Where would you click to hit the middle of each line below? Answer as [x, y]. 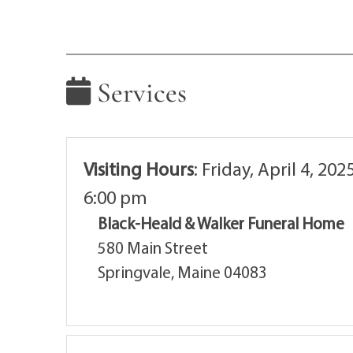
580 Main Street [153, 248]
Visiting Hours [139, 169]
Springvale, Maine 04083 [182, 272]
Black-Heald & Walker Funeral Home [221, 223]
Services [139, 92]
